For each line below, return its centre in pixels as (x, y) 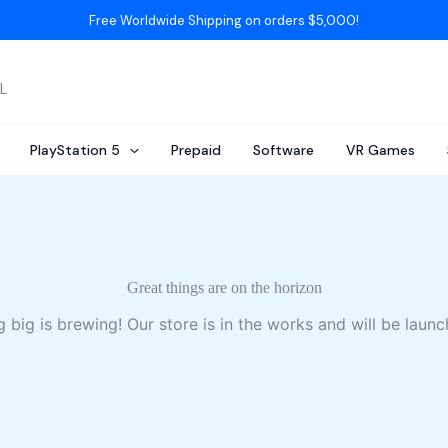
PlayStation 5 (75, 150)
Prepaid (195, 150)
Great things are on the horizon (224, 287)
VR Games (380, 150)
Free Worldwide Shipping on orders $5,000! (224, 20)
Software (283, 150)
